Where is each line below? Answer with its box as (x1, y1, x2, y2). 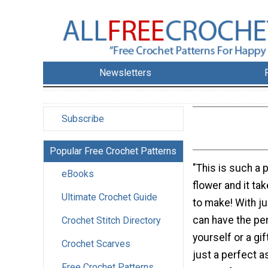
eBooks (62, 168, 94, 180)
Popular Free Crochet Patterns (50, 145, 176, 157)
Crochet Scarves (62, 238, 130, 250)
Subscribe (62, 113, 104, 125)
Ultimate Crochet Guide (62, 191, 157, 203)
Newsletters (99, 67, 152, 79)
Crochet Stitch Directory (62, 215, 161, 227)
